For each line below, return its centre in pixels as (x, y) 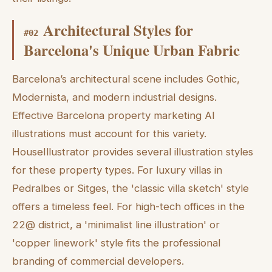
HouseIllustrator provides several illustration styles (133, 152)
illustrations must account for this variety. (109, 134)
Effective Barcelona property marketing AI (114, 116)
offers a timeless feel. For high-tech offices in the (128, 207)
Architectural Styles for (118, 29)
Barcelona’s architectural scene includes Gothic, (126, 79)
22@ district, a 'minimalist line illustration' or (116, 225)
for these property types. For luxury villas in (117, 170)
